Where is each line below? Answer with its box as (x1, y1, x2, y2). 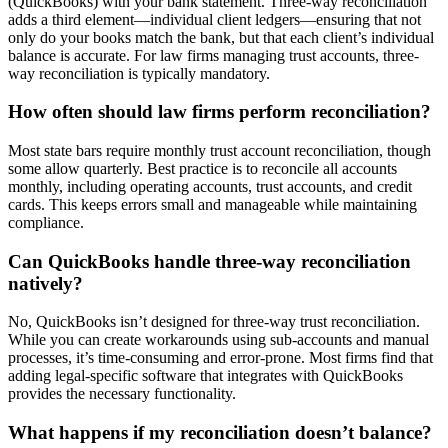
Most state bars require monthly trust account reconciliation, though (8, 141, 431, 159)
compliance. (8, 213, 84, 231)
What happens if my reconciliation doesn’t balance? (8, 422, 432, 444)
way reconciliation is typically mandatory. (8, 64, 270, 82)
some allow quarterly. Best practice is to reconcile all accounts (8, 159, 397, 177)
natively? (8, 272, 83, 294)
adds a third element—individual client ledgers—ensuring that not (8, 10, 421, 28)
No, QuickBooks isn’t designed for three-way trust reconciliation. (8, 313, 420, 331)
